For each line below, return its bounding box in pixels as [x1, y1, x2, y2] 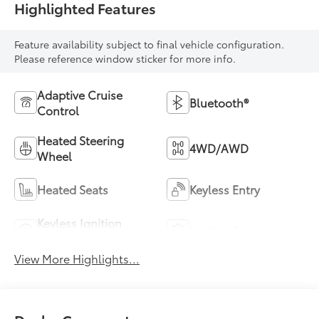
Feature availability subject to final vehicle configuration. [14, 36, 285, 51]
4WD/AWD [189, 139, 249, 156]
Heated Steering [37, 131, 125, 148]
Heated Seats [37, 180, 109, 197]
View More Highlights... [14, 249, 140, 266]
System [37, 229, 76, 246]
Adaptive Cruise [37, 85, 123, 103]
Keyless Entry [189, 180, 260, 197]
